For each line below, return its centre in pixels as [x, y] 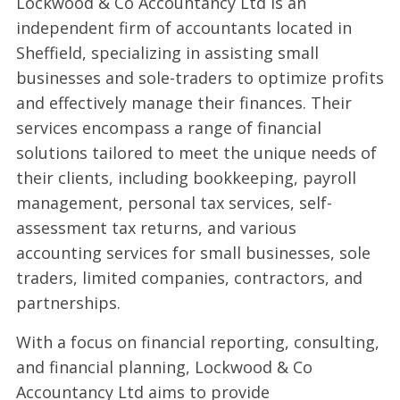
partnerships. [68, 302]
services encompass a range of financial [168, 127]
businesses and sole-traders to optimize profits [200, 77]
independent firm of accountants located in [183, 27]
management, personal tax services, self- [174, 202]
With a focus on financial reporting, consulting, [197, 342]
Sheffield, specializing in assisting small [167, 52]
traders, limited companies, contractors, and [189, 277]
